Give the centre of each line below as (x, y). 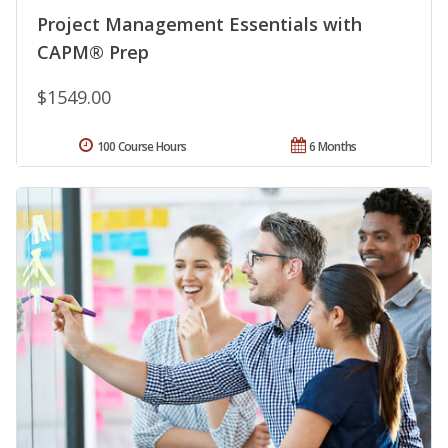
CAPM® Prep (93, 51)
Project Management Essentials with (199, 23)
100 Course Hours (141, 146)
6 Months (333, 146)
